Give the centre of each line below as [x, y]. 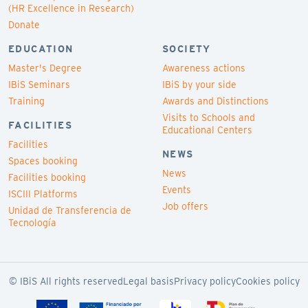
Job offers [185, 206]
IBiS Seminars [39, 84]
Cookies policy [267, 281]
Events [177, 189]
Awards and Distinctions [216, 101]
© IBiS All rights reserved [66, 281]
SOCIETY [187, 48]
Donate [24, 24]
